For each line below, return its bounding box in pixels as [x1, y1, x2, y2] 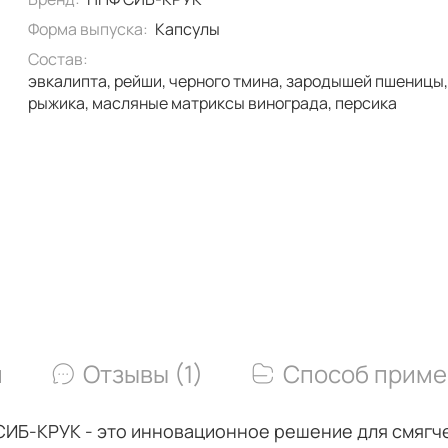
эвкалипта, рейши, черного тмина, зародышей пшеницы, [28, 69, 115, 92]
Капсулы [154, 17, 220, 40]
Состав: [28, 47, 89, 70]
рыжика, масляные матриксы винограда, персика [335, 91, 398, 114]
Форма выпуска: [28, 17, 149, 40]
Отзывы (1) [174, 357, 203, 391]
